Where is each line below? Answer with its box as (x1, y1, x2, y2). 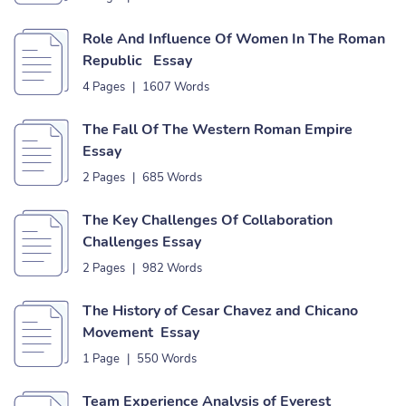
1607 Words (142, 79, 209, 95)
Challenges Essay (82, 232, 201, 252)
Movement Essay (82, 323, 199, 343)
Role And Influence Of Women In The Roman (82, 29, 385, 49)
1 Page (82, 351, 120, 367)
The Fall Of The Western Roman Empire (82, 120, 353, 140)
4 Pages (82, 79, 125, 95)
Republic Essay (82, 51, 192, 71)
